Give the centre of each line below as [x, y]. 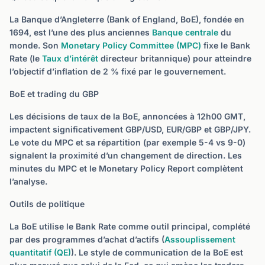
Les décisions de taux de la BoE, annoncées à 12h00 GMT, [127, 116]
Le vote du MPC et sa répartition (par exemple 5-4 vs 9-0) [127, 142]
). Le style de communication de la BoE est [157, 252]
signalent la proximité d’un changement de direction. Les [126, 155]
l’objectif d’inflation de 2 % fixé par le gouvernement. [118, 71]
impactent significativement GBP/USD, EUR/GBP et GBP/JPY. [130, 129]
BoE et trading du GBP [54, 94]
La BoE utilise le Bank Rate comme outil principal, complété [130, 226]
